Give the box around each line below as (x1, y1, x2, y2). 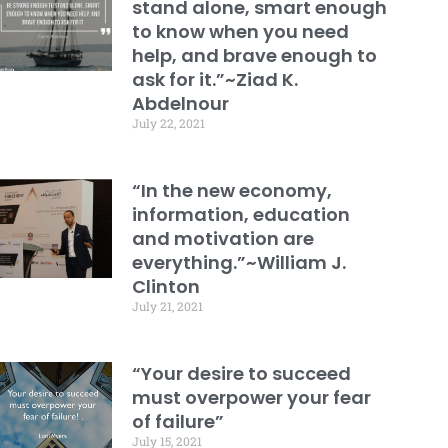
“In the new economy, (131, 177, 332, 203)
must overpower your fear (131, 384, 371, 410)
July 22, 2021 (131, 114, 205, 131)
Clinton (131, 273, 200, 299)
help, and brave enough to (131, 42, 377, 68)
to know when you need (131, 18, 349, 44)
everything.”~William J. (131, 249, 346, 275)
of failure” (131, 408, 224, 434)
